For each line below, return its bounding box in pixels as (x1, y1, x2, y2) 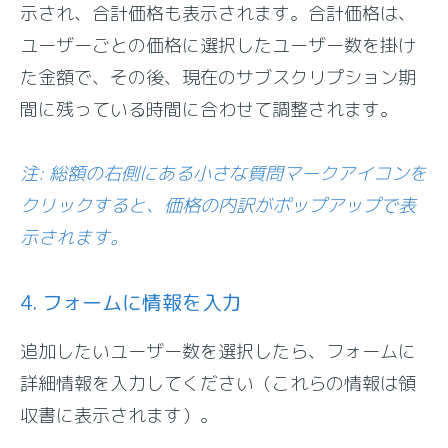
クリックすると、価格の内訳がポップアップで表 (20, 192, 417, 218)
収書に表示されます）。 (20, 402, 219, 428)
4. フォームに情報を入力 (20, 287, 243, 316)
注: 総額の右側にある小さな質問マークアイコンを (20, 160, 428, 186)
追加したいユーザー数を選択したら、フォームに (20, 338, 417, 364)
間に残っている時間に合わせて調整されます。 (20, 96, 399, 122)
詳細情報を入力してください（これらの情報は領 (20, 370, 417, 396)
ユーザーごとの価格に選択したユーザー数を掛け (20, 32, 417, 58)
